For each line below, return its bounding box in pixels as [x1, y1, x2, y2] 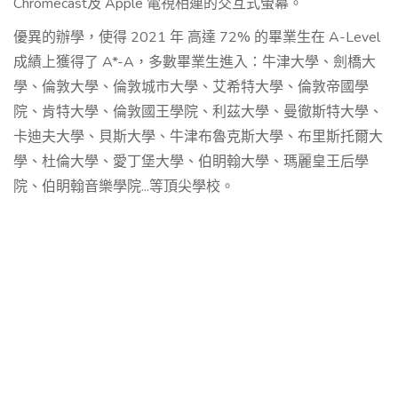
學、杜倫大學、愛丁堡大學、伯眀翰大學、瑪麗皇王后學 [13, 152, 369, 172]
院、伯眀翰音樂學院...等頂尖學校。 [13, 177, 235, 197]
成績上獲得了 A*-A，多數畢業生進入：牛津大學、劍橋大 [13, 52, 376, 73]
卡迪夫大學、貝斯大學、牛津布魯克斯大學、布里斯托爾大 [13, 127, 383, 147]
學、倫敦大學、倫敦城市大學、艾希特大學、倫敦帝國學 [13, 77, 369, 98]
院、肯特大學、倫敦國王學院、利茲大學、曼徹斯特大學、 [13, 102, 383, 123]
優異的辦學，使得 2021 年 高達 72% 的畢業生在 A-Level [13, 28, 380, 48]
